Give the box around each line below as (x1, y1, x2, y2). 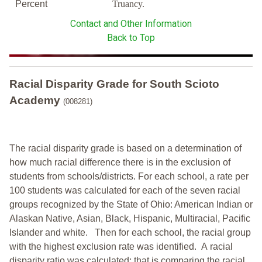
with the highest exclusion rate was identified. (9, 242, 201, 252)
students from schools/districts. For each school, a (9, 171, 215, 182)
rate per (215, 171, 249, 182)
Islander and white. (9, 227, 95, 238)
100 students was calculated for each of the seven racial (9, 185, 240, 196)
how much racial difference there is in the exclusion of (9, 157, 230, 168)
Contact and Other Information (70, 18, 192, 30)
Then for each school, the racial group (95, 227, 251, 238)
